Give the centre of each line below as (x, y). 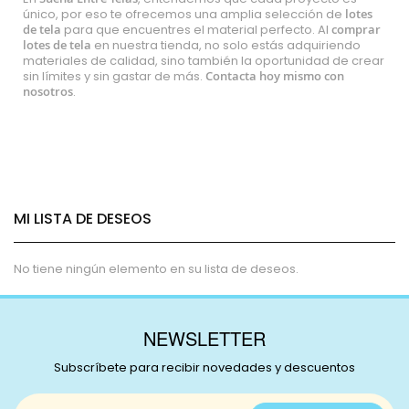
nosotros (48, 91)
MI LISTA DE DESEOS (83, 219)
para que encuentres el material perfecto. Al (196, 30)
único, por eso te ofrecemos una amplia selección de (184, 14)
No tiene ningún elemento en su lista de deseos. (156, 269)
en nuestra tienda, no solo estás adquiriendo (226, 45)
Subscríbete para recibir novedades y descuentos (204, 367)
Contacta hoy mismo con (275, 76)
